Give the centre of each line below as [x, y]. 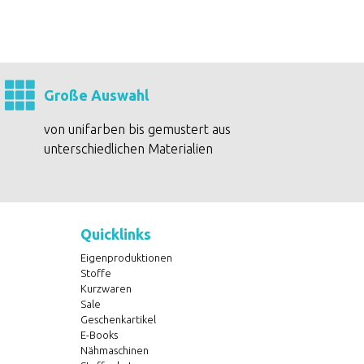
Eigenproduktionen [126, 258]
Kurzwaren [106, 288]
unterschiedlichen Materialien [129, 149]
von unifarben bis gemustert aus [138, 129]
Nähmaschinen [114, 350]
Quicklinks [115, 234]
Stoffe [95, 273]
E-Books [99, 335]
